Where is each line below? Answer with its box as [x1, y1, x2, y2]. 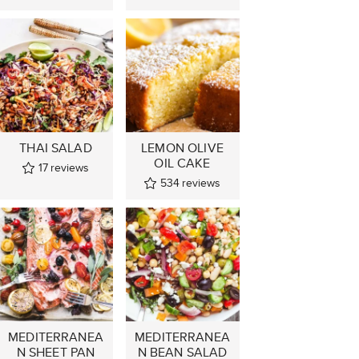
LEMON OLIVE [141, 138, 224, 157]
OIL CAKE [154, 153, 211, 172]
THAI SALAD [19, 138, 92, 157]
